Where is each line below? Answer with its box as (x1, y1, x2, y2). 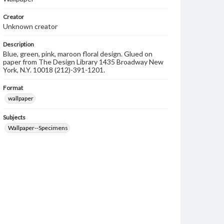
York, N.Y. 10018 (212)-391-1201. (3, 65, 105, 74)
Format (3, 84, 23, 91)
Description (3, 40, 34, 48)
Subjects (3, 113, 25, 121)
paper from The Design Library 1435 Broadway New (3, 57, 163, 66)
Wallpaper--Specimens (8, 124, 68, 131)
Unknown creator (3, 22, 57, 30)
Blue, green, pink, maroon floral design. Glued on (3, 49, 152, 58)
